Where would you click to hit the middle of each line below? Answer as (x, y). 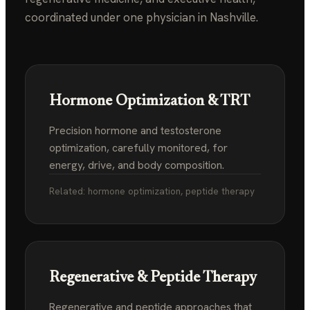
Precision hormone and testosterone (135, 130)
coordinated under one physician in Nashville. (142, 17)
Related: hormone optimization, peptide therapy (152, 191)
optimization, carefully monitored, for (138, 148)
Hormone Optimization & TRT (149, 102)
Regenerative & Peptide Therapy (153, 278)
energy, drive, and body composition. (137, 165)
